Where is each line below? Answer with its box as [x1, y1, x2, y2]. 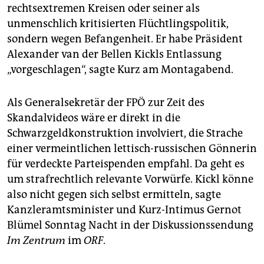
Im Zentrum [7, 234, 65, 247]
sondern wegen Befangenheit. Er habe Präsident [7, 32, 243, 46]
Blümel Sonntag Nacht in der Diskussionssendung [7, 219, 253, 232]
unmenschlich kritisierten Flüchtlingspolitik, [7, 17, 229, 31]
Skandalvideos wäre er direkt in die [7, 111, 180, 125]
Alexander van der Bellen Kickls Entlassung [7, 48, 222, 61]
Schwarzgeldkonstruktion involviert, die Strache [7, 127, 243, 140]
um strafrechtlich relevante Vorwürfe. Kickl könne [7, 173, 253, 186]
